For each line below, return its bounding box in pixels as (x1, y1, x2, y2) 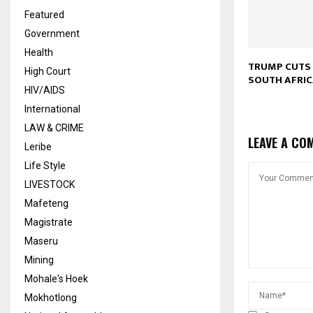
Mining (24, 254, 54, 265)
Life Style (24, 159, 66, 171)
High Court (24, 65, 71, 77)
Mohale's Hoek (24, 272, 88, 284)
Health (24, 46, 53, 58)
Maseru (24, 235, 58, 247)
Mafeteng (24, 197, 68, 209)
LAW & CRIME (24, 122, 84, 133)
